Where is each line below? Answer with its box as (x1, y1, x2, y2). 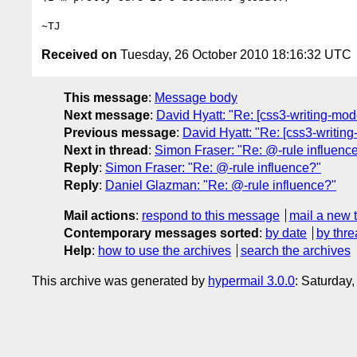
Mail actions (64, 208, 135, 222)
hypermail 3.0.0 (208, 273, 295, 288)
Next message (64, 108, 150, 122)
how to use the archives (98, 243, 231, 257)
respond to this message (142, 208, 280, 222)
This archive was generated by (32, 273, 208, 288)
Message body (155, 90, 237, 104)
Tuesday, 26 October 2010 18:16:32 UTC (117, 47, 351, 61)
